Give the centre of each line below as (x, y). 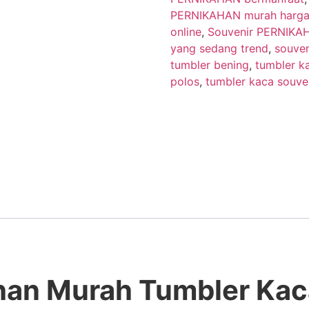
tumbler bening (209, 64)
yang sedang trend (219, 48)
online (186, 31)
